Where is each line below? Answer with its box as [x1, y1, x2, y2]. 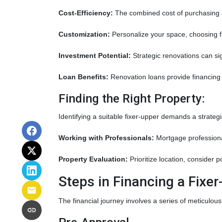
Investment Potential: [58, 52, 131, 59]
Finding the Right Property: [58, 91, 205, 106]
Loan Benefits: [58, 73, 109, 81]
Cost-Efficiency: [58, 9, 113, 17]
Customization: [58, 30, 110, 38]
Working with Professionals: [58, 134, 154, 142]
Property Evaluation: [58, 155, 128, 163]
